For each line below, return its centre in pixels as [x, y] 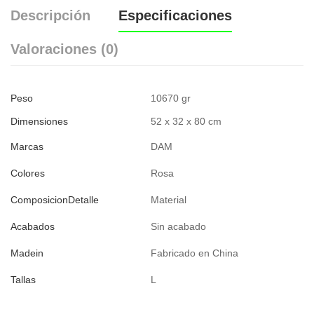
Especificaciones [175, 15]
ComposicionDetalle [55, 199]
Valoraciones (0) [64, 49]
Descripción [50, 15]
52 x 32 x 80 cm [186, 121]
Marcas [27, 146]
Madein [27, 253]
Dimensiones [39, 121]
